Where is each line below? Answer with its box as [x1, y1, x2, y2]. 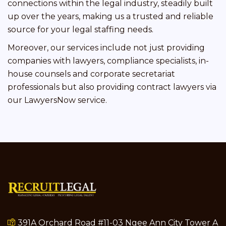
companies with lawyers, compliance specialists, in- [8, 55, 209, 66]
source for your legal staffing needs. [8, 24, 153, 34]
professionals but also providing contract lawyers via [8, 82, 216, 92]
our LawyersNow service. [8, 95, 107, 105]
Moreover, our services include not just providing [8, 42, 205, 52]
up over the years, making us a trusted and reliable [8, 11, 213, 21]
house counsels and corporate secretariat [8, 69, 175, 79]
